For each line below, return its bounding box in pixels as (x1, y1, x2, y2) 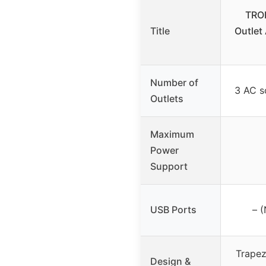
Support (150, 160, 188, 173)
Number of (150, 77, 198, 89)
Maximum (150, 128, 194, 141)
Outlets (150, 93, 183, 105)
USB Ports (150, 204, 197, 216)
